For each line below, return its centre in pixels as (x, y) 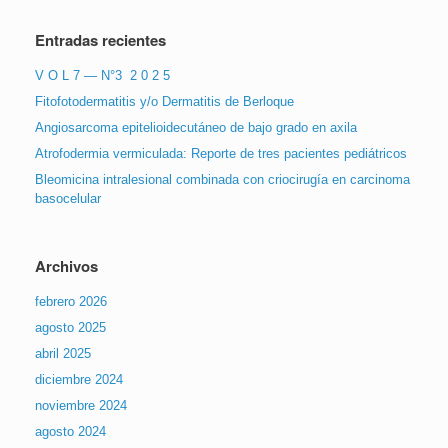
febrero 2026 (71, 301)
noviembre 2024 (81, 405)
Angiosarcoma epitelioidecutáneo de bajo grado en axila (196, 127)
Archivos (66, 265)
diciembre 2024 (79, 379)
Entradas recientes (100, 39)
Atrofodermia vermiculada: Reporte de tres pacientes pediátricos (221, 153)
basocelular (68, 198)
